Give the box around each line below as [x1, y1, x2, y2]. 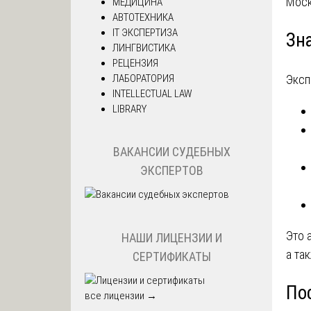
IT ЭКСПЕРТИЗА [112, 26, 178, 39]
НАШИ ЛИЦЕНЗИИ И [121, 230, 222, 245]
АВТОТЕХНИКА [112, 10, 174, 24]
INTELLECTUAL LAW [112, 87, 192, 100]
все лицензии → [85, 289, 157, 302]
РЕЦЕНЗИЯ [112, 56, 158, 69]
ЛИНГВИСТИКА [112, 41, 176, 54]
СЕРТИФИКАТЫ [132, 249, 211, 264]
